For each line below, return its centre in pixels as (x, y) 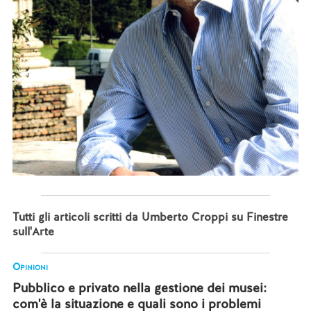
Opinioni (30, 267)
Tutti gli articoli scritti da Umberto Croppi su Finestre (150, 217)
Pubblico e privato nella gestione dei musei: (139, 288)
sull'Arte (33, 232)
